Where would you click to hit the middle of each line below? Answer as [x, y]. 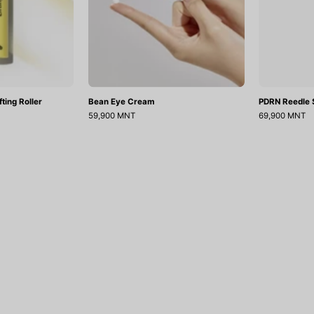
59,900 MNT [111, 115]
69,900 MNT [282, 115]
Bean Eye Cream [121, 101]
